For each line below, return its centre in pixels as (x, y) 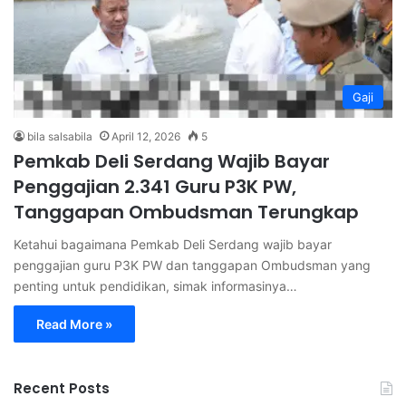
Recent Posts (62, 388)
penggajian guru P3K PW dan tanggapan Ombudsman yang (192, 265)
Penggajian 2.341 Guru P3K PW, (155, 186)
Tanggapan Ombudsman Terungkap (186, 212)
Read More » (74, 324)
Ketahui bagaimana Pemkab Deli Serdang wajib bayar (173, 244)
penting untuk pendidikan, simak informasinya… (155, 285)
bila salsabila (60, 136)
